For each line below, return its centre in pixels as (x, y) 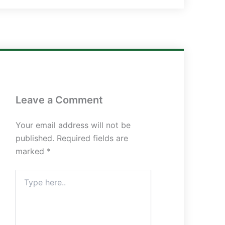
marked (31, 151)
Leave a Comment (59, 100)
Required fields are (92, 138)
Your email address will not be (73, 125)
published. (35, 138)
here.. (24, 184)
